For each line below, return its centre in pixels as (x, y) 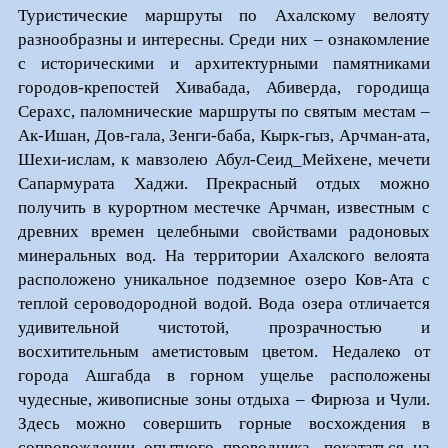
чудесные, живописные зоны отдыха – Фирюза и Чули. (224, 399)
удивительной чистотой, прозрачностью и (224, 327)
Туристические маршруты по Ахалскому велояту (224, 15)
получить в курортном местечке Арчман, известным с (224, 207)
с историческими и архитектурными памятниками (224, 63)
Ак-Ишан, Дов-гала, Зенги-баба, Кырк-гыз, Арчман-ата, (224, 135)
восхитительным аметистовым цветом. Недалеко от (224, 351)
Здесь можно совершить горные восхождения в (224, 423)
